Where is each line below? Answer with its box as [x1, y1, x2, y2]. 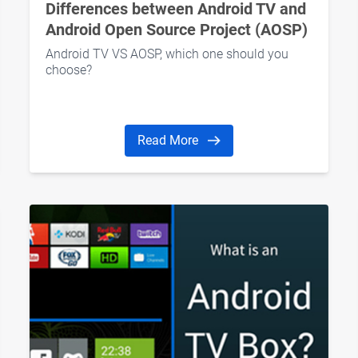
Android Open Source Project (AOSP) [46, 20, 308, 40]
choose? [46, 62, 93, 78]
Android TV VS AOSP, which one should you [46, 46, 289, 62]
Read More [137, 133, 202, 149]
